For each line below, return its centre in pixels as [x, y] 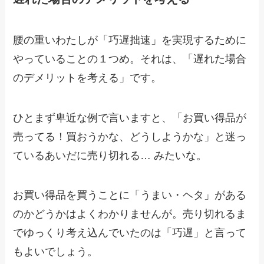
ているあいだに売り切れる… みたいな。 [110, 155]
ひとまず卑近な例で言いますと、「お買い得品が [130, 118]
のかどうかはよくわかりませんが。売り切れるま [130, 214]
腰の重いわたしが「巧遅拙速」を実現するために [130, 40]
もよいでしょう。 [56, 252]
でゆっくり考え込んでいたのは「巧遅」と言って [130, 233]
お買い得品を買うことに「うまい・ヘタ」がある [130, 195]
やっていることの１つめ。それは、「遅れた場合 [130, 59]
